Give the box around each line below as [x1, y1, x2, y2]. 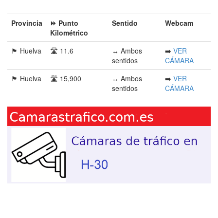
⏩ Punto [50, 18, 78, 28]
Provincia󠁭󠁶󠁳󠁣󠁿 [11, 18, 42, 28]
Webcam [165, 18, 193, 28]
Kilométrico [50, 28, 88, 37]
